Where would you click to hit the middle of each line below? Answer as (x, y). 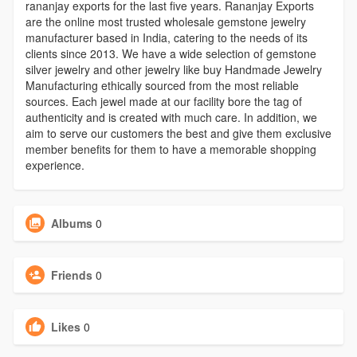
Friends (71, 275)
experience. (55, 165)
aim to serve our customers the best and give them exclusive (178, 133)
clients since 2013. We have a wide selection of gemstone (171, 54)
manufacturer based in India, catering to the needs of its (166, 38)
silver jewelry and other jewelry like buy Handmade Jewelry (173, 70)
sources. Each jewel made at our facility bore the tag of (163, 102)
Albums (71, 224)
